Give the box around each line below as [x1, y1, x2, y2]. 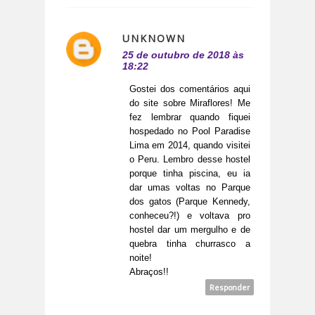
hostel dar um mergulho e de [129, 224, 250, 236]
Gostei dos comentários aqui [129, 84, 250, 95]
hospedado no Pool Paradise [129, 126, 250, 137]
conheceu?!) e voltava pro [129, 210, 250, 221]
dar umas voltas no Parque [129, 182, 250, 193]
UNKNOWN [122, 32, 186, 46]
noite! [129, 252, 152, 264]
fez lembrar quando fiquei [129, 112, 250, 123]
